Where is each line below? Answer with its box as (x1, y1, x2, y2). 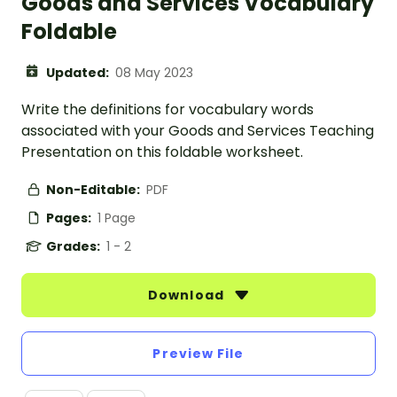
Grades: (46, 237, 103, 256)
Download (148, 286, 228, 305)
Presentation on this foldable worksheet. (21, 142, 303, 163)
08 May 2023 (115, 64, 193, 82)
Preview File (152, 345, 245, 363)
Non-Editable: (46, 181, 143, 199)
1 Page (97, 209, 136, 228)
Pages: (46, 209, 94, 228)
